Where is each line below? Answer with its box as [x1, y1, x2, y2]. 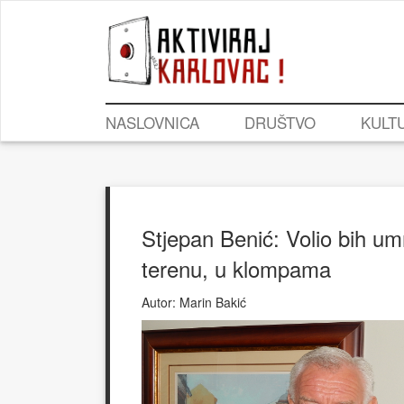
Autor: [142, 293, 176, 312]
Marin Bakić [176, 293, 246, 312]
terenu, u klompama [142, 252, 331, 285]
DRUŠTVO [244, 111, 316, 134]
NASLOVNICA [106, 111, 199, 134]
